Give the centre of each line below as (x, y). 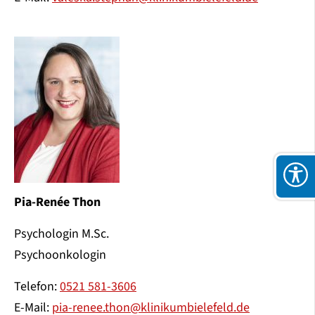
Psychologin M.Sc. (62, 233)
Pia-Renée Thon (57, 202)
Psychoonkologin (60, 255)
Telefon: (37, 286)
